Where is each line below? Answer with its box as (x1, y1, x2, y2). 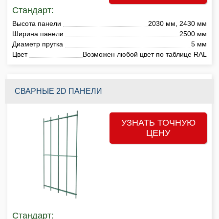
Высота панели (12, 19, 61, 27)
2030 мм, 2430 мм (148, 19, 207, 27)
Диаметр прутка (12, 40, 63, 48)
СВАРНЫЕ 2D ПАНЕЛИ (15, 87, 102, 95)
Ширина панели (12, 29, 64, 38)
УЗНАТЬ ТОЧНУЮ (121, 117, 196, 128)
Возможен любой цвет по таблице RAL (83, 50, 207, 58)
